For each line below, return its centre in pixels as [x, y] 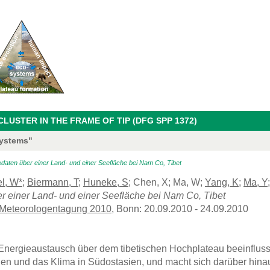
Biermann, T [53, 182]
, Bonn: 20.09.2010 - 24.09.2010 [180, 209]
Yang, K [222, 182]
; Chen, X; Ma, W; [167, 182]
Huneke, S [106, 182]
